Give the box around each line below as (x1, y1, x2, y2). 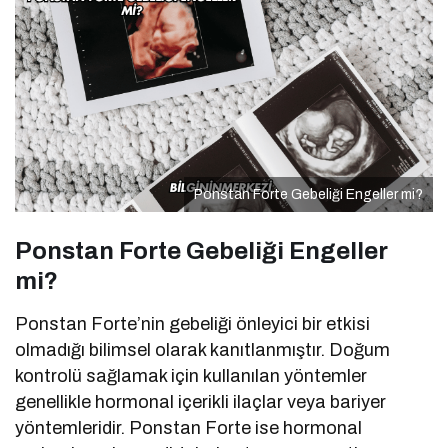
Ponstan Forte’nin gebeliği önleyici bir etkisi (15, 314, 371, 335)
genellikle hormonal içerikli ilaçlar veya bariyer (15, 392, 387, 413)
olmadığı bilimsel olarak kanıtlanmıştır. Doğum (15, 340, 391, 361)
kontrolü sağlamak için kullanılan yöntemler (15, 366, 368, 387)
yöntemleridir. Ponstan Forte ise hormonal (15, 418, 363, 439)
